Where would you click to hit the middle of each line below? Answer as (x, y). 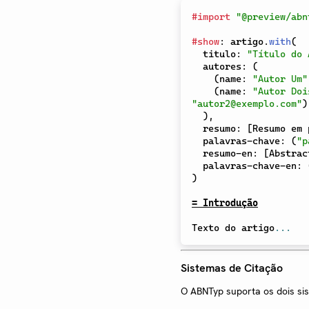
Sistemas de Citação (232, 268)
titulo (219, 54)
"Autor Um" (280, 79)
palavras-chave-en (250, 166)
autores (222, 67)
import (214, 17)
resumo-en (228, 153)
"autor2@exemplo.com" (247, 104)
